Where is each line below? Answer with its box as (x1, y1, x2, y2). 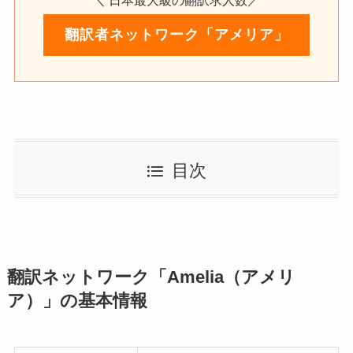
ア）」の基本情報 (6, 292, 147, 311)
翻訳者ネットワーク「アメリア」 (64, 27, 289, 43)
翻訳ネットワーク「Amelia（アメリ (6, 268, 295, 288)
